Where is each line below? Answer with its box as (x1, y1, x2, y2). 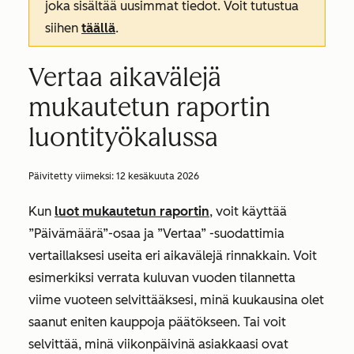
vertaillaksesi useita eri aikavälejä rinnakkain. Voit (28, 248, 317, 263)
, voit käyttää (209, 204, 287, 219)
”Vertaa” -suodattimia (157, 226, 284, 241)
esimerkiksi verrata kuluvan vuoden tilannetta (28, 270, 296, 285)
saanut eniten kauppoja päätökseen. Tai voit (28, 314, 286, 330)
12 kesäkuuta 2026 (116, 171, 199, 182)
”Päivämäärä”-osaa (28, 226, 141, 241)
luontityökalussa (28, 122, 218, 153)
